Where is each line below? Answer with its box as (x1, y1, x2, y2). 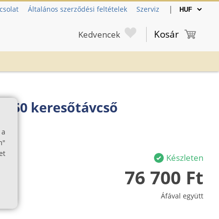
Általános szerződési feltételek (28, 4, 127, 14)
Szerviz (136, 4, 159, 14)
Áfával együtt (161, 191, 203, 200)
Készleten (166, 152, 203, 163)
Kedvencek (78, 28, 120, 40)
